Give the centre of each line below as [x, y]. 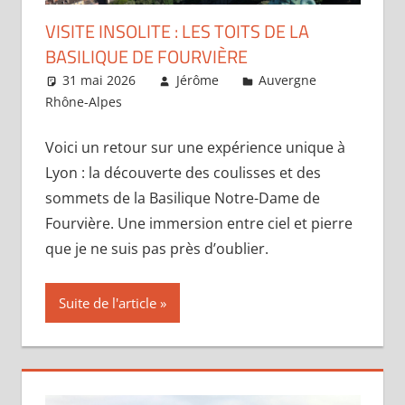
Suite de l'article [107, 303]
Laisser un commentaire [232, 102]
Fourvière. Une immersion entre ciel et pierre [198, 224]
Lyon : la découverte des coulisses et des [183, 173]
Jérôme [197, 80]
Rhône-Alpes [83, 102]
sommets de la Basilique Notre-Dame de [182, 198]
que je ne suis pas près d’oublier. [156, 249]
